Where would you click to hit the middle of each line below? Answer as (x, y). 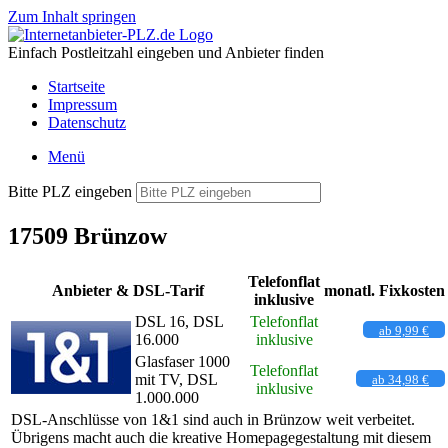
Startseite (76, 86)
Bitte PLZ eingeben (70, 191)
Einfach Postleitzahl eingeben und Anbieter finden (166, 52)
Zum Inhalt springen (72, 16)
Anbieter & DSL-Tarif (127, 290)
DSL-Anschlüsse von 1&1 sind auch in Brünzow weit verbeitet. (213, 419)
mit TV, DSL (176, 379)
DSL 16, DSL (179, 321)
